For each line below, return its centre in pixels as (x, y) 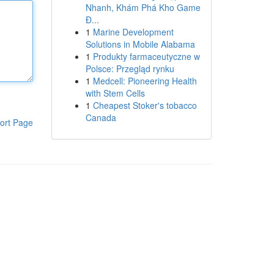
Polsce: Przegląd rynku (130, 68)
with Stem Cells (115, 93)
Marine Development (133, 32)
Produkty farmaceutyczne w (146, 56)
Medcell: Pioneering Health (145, 81)
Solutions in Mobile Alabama (140, 44)
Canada (101, 117)
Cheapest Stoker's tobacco (145, 105)
